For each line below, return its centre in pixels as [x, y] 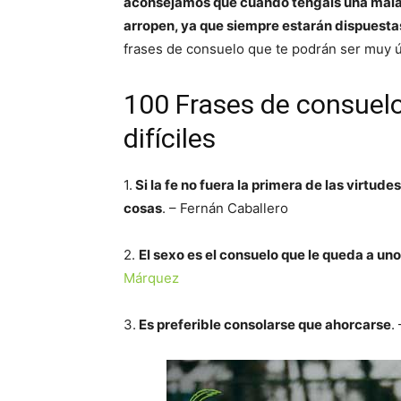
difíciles [170, 138]
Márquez [151, 278]
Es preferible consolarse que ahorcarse [264, 324]
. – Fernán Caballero [225, 208]
